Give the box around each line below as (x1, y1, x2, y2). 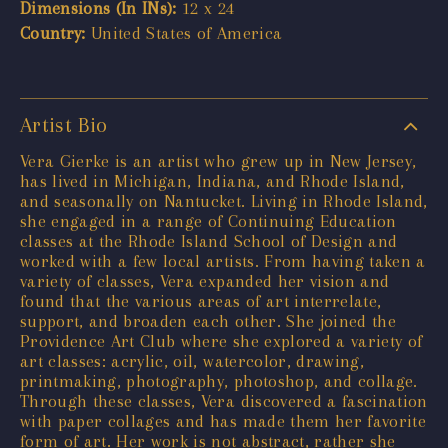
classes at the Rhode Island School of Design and (20, 230, 398, 251)
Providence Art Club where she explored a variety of (20, 330, 423, 351)
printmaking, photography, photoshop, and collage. (20, 370, 418, 391)
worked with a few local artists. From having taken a (20, 250, 426, 271)
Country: (20, 22, 86, 43)
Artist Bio (20, 112, 108, 137)
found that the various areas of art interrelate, (20, 290, 382, 311)
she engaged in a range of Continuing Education (20, 210, 397, 231)
